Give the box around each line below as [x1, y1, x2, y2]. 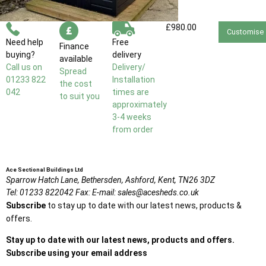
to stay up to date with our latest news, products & [46, 201, 242, 211]
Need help [6, 37, 43, 47]
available [59, 54, 93, 64]
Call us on [6, 62, 42, 72]
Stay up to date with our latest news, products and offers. [6, 235, 235, 245]
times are [112, 87, 150, 97]
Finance [59, 42, 89, 52]
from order [112, 125, 154, 135]
